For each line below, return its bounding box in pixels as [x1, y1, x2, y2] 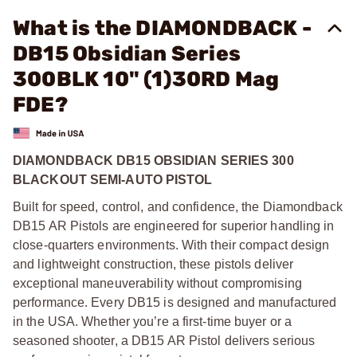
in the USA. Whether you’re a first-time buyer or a [13, 314, 292, 328]
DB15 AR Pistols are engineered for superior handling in [13, 218, 335, 233]
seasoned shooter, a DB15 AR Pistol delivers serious [13, 333, 316, 347]
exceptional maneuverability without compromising [13, 276, 302, 290]
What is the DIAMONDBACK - [13, 16, 312, 41]
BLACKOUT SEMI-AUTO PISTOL [13, 172, 213, 186]
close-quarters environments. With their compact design [13, 237, 330, 252]
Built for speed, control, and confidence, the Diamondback [13, 199, 343, 214]
